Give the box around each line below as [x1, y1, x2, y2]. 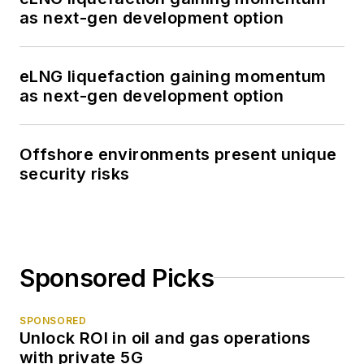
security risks [19, 163, 130, 184]
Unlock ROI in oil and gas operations [19, 327, 311, 348]
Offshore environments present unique [19, 144, 337, 164]
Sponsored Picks [19, 262, 214, 292]
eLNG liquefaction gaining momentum [19, 66, 327, 86]
